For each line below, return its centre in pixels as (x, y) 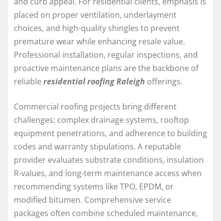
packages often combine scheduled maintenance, (106, 213)
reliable (29, 81)
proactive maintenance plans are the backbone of (106, 68)
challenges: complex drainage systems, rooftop (101, 120)
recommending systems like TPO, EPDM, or (94, 186)
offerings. (164, 81)
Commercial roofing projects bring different (95, 106)
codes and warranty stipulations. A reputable (97, 146)
